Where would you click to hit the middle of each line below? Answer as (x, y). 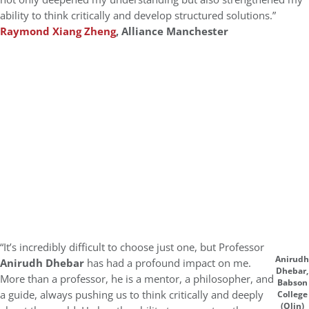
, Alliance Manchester (172, 31)
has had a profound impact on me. (168, 263)
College (292, 294)
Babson (292, 282)
